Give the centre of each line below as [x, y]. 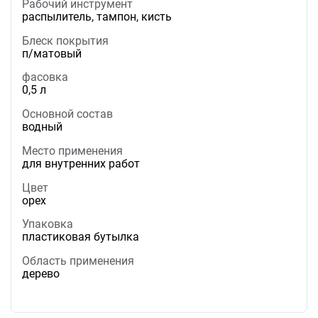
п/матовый [52, 53]
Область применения [78, 261]
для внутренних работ [81, 163]
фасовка [45, 77]
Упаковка [48, 224]
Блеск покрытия [65, 40]
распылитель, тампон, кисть [97, 16]
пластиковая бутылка [81, 237]
